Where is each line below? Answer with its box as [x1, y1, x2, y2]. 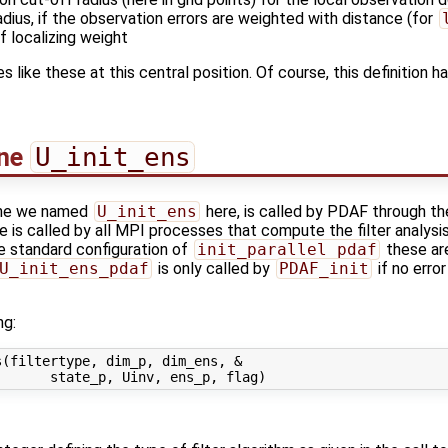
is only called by [153, 259, 274, 279]
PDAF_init [278, 259, 369, 279]
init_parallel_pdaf [196, 240, 377, 260]
